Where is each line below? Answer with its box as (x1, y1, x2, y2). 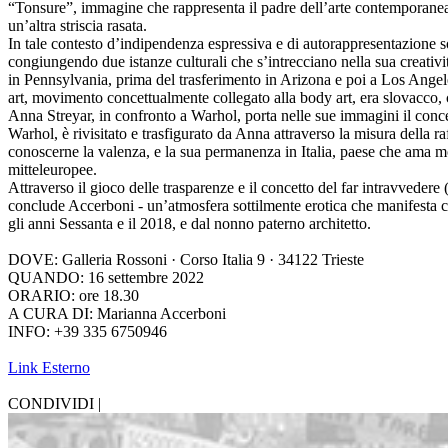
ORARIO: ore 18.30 (8, 287, 139, 305)
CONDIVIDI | (8, 395, 101, 413)
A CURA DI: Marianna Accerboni (8, 305, 226, 323)
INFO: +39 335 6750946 (8, 323, 167, 341)
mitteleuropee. (8, 161, 97, 179)
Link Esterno (8, 359, 90, 377)
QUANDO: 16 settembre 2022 (8, 269, 204, 287)
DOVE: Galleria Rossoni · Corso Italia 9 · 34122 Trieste (8, 251, 364, 269)
